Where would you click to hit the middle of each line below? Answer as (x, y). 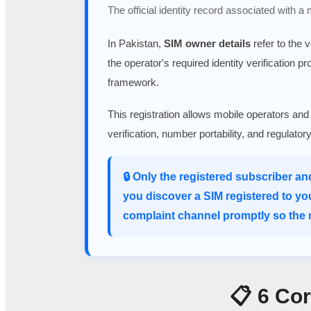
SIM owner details (207, 43)
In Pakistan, (136, 43)
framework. (133, 82)
